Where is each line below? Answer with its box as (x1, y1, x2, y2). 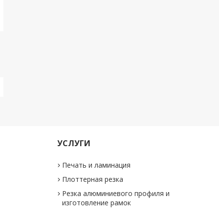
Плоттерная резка (62, 175, 123, 184)
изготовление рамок (62, 198, 131, 207)
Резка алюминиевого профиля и (62, 189, 170, 198)
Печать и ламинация (62, 160, 131, 170)
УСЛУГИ (57, 138, 90, 149)
